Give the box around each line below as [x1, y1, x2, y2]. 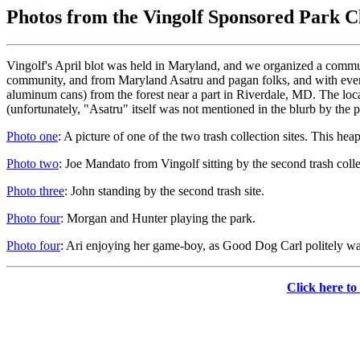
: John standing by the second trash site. [64, 183, 264, 198]
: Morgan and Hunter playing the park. [60, 211, 256, 225]
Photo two [6, 156, 59, 170]
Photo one [6, 129, 58, 143]
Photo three [6, 183, 64, 198]
